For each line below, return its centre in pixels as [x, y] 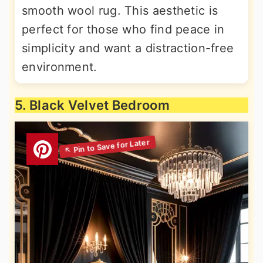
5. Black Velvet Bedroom [92, 105]
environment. [60, 67]
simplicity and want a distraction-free [128, 48]
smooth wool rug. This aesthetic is [120, 11]
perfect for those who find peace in [123, 29]
